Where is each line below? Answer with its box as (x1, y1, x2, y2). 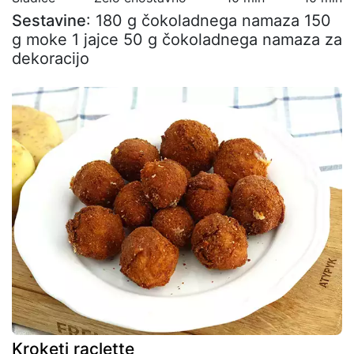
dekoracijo (12, 49, 89, 68)
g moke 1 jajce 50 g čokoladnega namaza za (12, 30, 342, 49)
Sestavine (12, 11, 86, 30)
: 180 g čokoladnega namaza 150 (86, 11, 331, 30)
